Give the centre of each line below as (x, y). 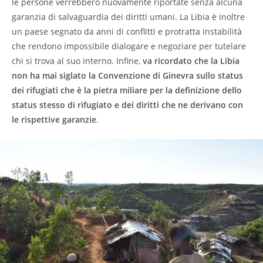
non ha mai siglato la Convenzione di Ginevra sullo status (127, 75)
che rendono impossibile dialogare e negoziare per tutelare (129, 46)
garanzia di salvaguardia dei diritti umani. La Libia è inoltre (128, 17)
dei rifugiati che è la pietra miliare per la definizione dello (127, 90)
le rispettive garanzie (54, 119)
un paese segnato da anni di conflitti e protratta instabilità (127, 31)
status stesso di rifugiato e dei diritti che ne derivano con (127, 105)
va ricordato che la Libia (191, 61)
